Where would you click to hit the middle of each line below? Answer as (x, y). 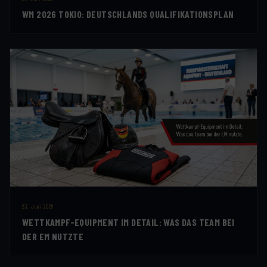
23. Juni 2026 (38, 207)
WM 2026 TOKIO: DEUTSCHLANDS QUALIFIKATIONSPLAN (128, 14)
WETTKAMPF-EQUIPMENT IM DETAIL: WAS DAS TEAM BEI (128, 222)
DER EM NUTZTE (53, 237)
